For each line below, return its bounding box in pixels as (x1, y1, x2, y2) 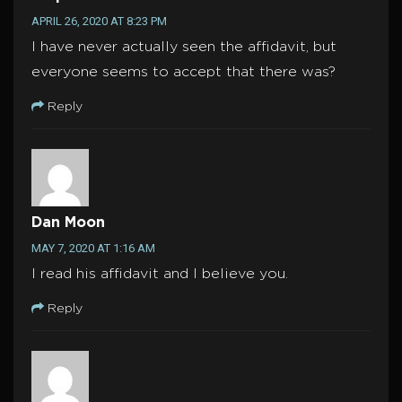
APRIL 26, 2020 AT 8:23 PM (31, 14, 167, 29)
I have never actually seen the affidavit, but (31, 40, 336, 55)
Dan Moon (31, 216, 105, 231)
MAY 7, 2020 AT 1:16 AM (31, 241, 155, 256)
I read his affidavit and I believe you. (31, 267, 288, 282)
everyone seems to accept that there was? (31, 66, 336, 80)
